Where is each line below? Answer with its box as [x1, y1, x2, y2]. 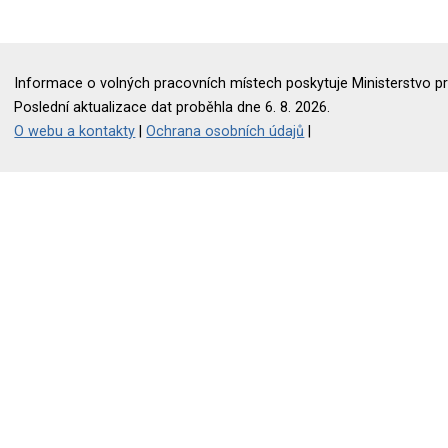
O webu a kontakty [14, 122, 136, 140]
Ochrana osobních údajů [146, 122, 305, 140]
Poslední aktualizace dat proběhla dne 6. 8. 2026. [14, 98, 331, 116]
